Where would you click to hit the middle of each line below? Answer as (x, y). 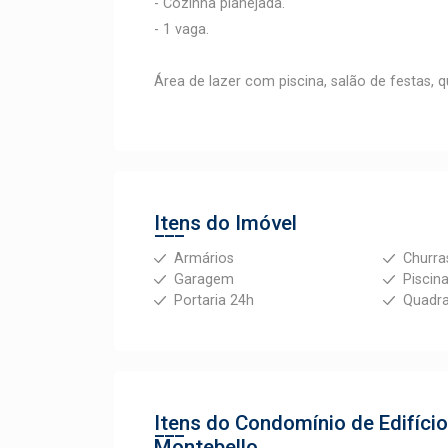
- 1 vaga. (181, 29)
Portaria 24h (214, 300)
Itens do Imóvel (225, 223)
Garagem (204, 279)
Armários (204, 258)
